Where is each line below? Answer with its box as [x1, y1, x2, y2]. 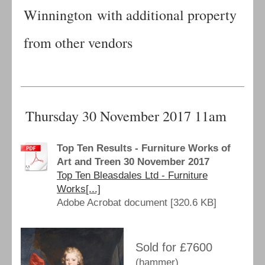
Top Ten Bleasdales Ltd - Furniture [57, 170, 208, 182]
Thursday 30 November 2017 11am [21, 106, 227, 126]
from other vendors [24, 33, 137, 52]
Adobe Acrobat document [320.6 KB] [57, 197, 216, 209]
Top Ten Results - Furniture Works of [57, 143, 231, 154]
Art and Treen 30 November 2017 [57, 156, 209, 168]
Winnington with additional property [24, 5, 237, 24]
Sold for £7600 [135, 240, 212, 254]
